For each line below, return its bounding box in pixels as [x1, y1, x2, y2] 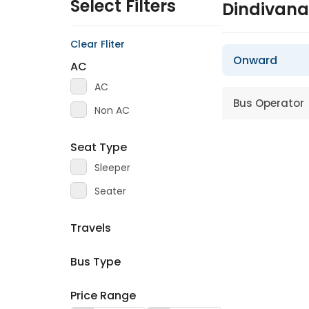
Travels [70, 220, 111, 236]
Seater [94, 184, 126, 198]
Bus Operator [233, 96, 304, 110]
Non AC [94, 103, 130, 117]
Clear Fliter [70, 37, 125, 51]
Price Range [70, 288, 136, 303]
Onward [233, 52, 277, 68]
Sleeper [94, 161, 130, 175]
